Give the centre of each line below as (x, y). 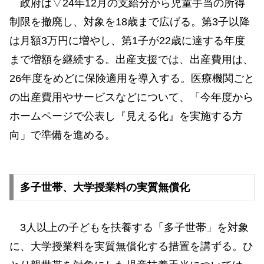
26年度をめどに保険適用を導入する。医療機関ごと (132, 78)
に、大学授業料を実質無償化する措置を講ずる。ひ (131, 246)
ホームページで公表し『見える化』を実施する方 (126, 116)
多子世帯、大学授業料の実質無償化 (105, 187)
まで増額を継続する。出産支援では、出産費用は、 (131, 59)
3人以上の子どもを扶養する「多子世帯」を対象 (129, 227)
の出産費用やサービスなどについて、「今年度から (131, 97)
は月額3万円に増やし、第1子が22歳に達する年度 (127, 40)
